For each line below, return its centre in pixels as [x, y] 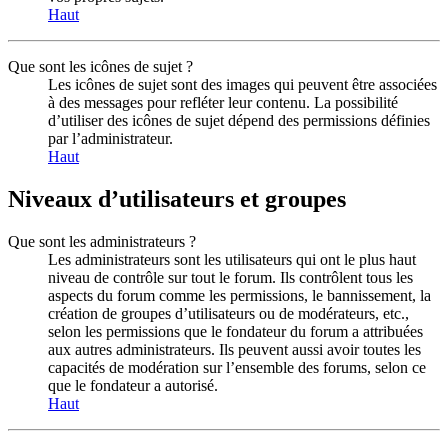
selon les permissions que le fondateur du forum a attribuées [235, 331]
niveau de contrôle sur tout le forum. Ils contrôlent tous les [230, 277]
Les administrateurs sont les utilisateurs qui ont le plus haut [232, 259]
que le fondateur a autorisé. [133, 385]
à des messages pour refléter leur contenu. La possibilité [223, 102]
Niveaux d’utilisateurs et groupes [177, 198]
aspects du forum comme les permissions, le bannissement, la [239, 295]
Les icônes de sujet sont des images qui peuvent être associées [242, 84]
